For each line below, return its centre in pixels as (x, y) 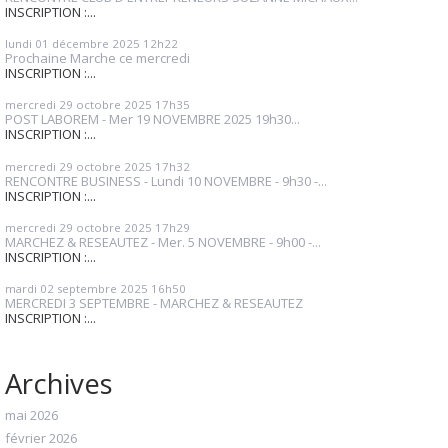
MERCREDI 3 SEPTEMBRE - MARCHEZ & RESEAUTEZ (154, 303)
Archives (59, 382)
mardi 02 (29, 289)
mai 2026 (31, 414)
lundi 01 (27, 44)
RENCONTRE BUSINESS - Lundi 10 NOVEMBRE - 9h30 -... (166, 180)
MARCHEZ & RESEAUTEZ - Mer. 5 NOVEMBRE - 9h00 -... (163, 241)
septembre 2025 (102, 289)
